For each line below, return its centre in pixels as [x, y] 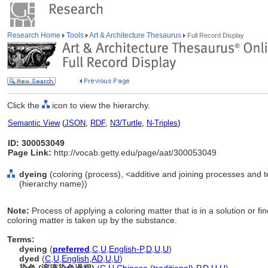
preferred [71, 249]
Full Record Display [215, 35]
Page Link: [30, 153]
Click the [25, 105]
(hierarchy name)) [53, 184]
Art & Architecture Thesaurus [135, 35]
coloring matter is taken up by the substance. [92, 220]
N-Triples [162, 123]
